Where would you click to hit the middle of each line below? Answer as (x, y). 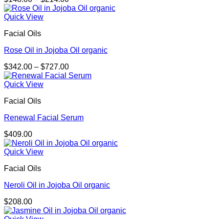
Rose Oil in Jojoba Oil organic (56, 50)
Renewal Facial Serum (44, 118)
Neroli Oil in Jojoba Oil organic (57, 185)
